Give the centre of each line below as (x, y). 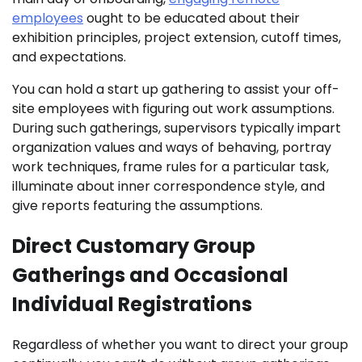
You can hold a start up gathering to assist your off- (176, 90)
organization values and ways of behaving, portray (172, 148)
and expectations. (69, 57)
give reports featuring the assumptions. (137, 206)
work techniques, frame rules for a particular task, (170, 167)
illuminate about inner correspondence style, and (168, 187)
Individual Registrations (132, 305)
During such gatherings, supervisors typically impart (177, 128)
